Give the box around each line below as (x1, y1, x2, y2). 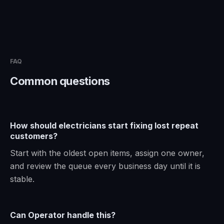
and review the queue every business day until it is (10, 161, 200, 171)
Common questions (10, 74, 110, 87)
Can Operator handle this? (10, 210, 115, 220)
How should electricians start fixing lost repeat (10, 120, 198, 130)
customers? (10, 131, 57, 141)
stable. (10, 174, 34, 184)
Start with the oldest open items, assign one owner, (10, 148, 204, 158)
